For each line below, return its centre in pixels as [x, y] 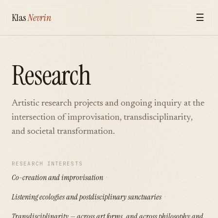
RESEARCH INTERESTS [47, 163]
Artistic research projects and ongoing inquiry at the [108, 103]
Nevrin [39, 18]
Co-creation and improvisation [57, 177]
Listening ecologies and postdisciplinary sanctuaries [87, 197]
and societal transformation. [63, 132]
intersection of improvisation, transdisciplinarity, [102, 118]
